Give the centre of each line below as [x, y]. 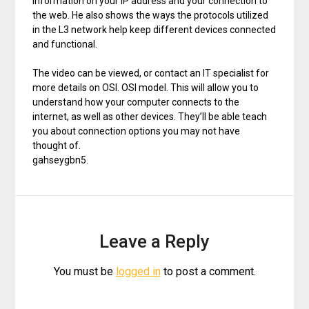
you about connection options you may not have [137, 131]
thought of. [57, 145]
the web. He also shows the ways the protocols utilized [151, 15]
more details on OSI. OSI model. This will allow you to [146, 87]
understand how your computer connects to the [136, 102]
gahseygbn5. [61, 160]
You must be [84, 271]
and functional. [65, 44]
